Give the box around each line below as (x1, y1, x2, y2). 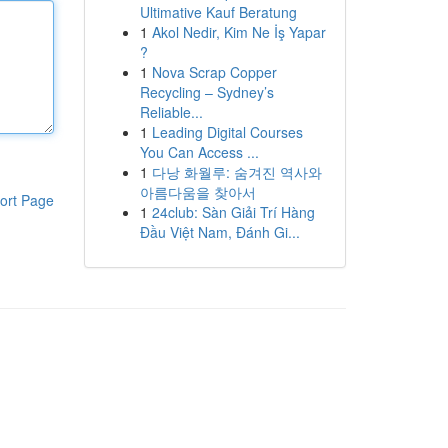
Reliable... (139, 102, 203, 122)
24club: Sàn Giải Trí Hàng (151, 202, 315, 222)
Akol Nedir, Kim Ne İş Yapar (151, 22, 326, 42)
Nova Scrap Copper (151, 62, 277, 82)
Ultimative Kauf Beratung (139, 2, 297, 22)
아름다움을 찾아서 (139, 182, 256, 202)
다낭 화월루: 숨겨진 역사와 (151, 162, 322, 182)
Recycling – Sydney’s (139, 82, 274, 102)
